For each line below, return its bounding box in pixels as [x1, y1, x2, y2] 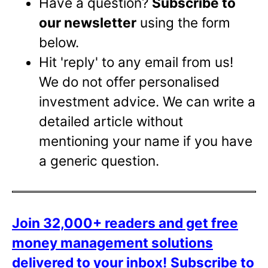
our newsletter [39, 14, 137, 31]
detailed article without [39, 113, 184, 130]
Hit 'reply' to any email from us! [39, 54, 234, 71]
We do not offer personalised [39, 74, 220, 90]
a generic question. [39, 153, 160, 169]
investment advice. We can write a [39, 93, 256, 110]
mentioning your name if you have [39, 133, 253, 150]
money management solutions [12, 234, 213, 251]
